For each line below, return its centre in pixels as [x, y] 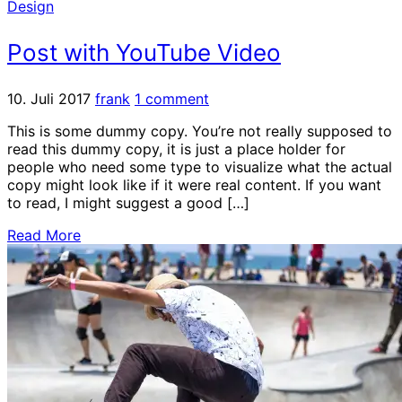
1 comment [172, 98]
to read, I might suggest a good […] [128, 202]
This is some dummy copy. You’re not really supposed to [200, 131]
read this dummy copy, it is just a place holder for [176, 149]
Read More [44, 235]
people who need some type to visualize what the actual [200, 166]
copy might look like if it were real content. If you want [194, 184]
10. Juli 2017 [49, 98]
